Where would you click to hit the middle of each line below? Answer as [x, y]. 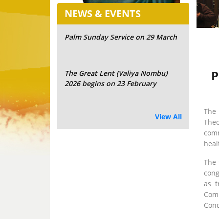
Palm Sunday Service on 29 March [121, 37]
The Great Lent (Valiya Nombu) [116, 73]
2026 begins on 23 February [110, 83]
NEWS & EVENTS [103, 13]
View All [168, 117]
